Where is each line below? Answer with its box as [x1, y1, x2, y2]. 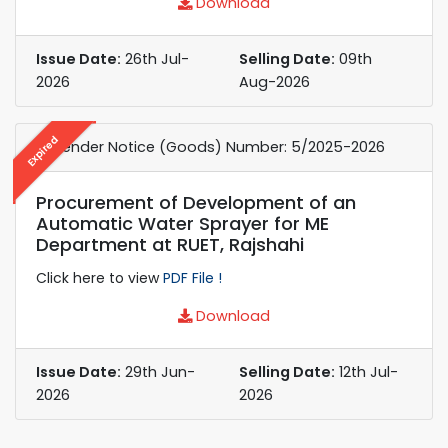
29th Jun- [121, 361, 195, 382]
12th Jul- [335, 361, 398, 382]
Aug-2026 [239, 71, 310, 92]
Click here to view [36, 267, 163, 288]
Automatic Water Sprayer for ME [36, 210, 329, 236]
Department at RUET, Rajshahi [36, 231, 304, 257]
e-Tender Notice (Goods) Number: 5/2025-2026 [36, 136, 385, 157]
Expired [23, 131, 62, 170]
